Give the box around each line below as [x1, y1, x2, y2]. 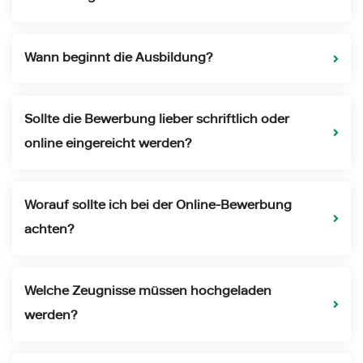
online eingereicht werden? [24, 137, 191, 152]
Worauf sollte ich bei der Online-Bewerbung [24, 199, 292, 214]
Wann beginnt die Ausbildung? [24, 51, 212, 66]
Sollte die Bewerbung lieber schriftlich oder [24, 113, 289, 128]
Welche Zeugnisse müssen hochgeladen [24, 284, 271, 300]
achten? [24, 223, 74, 238]
